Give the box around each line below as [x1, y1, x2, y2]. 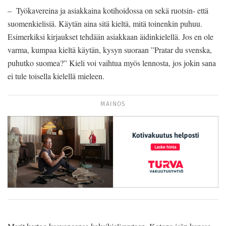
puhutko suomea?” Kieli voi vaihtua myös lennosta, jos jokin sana [8, 57, 216, 68]
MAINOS [100, 99, 126, 108]
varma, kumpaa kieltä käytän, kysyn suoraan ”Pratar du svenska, [8, 44, 212, 55]
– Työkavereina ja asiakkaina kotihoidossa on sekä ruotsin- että [8, 5, 208, 16]
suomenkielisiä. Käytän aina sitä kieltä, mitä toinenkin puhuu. [8, 18, 202, 29]
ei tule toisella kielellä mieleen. [8, 70, 104, 81]
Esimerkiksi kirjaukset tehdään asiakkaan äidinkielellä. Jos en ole [8, 31, 213, 42]
